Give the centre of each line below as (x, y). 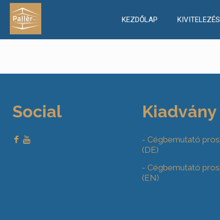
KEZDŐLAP (139, 20)
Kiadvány (179, 111)
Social (37, 111)
